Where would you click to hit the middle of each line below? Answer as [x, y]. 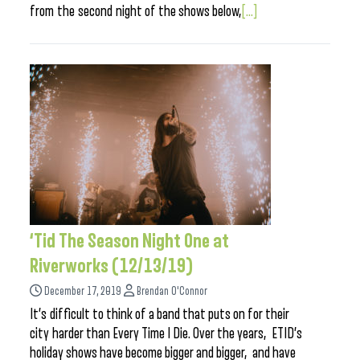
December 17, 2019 [83, 291]
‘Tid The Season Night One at [129, 241]
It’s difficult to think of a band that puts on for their [160, 314]
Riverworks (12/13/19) [112, 266]
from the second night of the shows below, [135, 11]
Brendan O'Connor [172, 291]
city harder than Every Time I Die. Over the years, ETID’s [166, 333]
